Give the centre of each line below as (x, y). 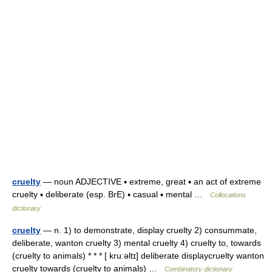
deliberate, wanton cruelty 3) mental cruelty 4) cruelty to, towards (137, 243)
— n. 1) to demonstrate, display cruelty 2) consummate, (149, 230)
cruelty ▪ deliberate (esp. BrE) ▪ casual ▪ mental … (111, 194)
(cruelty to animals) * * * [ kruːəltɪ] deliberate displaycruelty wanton (138, 256)
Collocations (228, 195)
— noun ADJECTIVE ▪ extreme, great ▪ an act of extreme (151, 182)
